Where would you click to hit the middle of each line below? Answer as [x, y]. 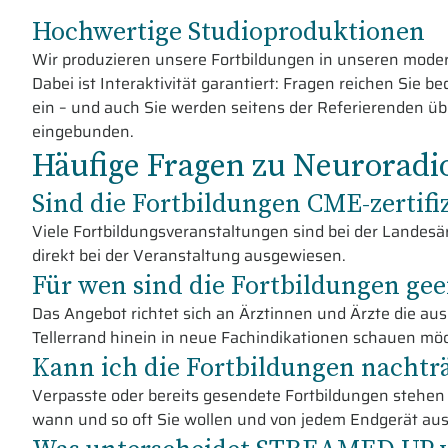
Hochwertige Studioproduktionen [228, 30]
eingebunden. [83, 131]
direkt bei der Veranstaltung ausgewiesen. [189, 255]
